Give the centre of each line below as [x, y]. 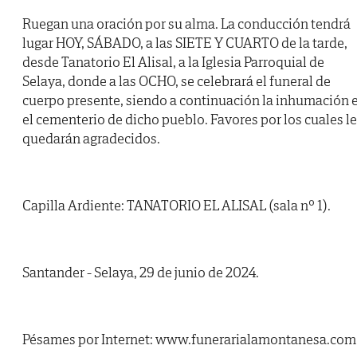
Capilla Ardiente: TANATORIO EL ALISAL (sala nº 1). [177, 206]
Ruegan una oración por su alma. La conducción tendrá [186, 24]
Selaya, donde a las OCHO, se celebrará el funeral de [177, 81]
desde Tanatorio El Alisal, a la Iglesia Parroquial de [173, 62]
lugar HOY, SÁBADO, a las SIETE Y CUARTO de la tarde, [185, 43]
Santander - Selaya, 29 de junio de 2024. [141, 273]
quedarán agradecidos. [91, 139]
